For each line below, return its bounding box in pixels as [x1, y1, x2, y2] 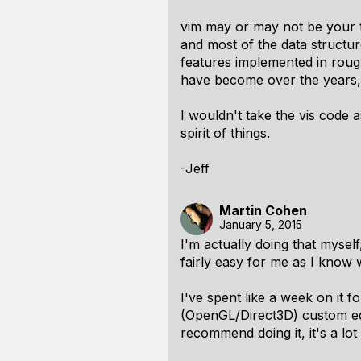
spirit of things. [180, 125, 270, 141]
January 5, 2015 [219, 218, 302, 231]
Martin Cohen [219, 202, 307, 218]
